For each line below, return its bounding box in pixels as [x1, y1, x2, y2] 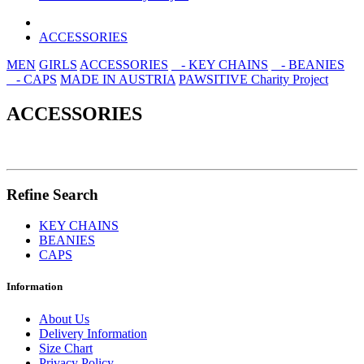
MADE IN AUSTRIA [60, 72, 175, 86]
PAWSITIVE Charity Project [179, 72, 328, 86]
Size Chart [39, 340, 93, 355]
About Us [39, 311, 89, 326]
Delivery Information [39, 326, 147, 340]
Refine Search [6, 185, 98, 203]
